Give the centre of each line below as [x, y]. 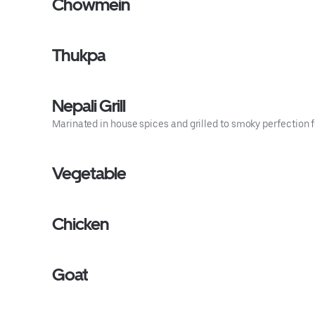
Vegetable [89, 173]
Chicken [81, 224]
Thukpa [79, 55]
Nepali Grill [89, 106]
